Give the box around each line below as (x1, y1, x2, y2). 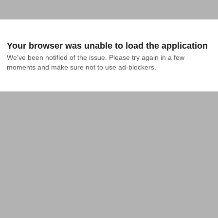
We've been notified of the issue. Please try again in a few (7, 54, 184, 61)
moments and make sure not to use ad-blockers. (7, 63, 156, 71)
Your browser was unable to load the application (7, 41, 208, 51)
